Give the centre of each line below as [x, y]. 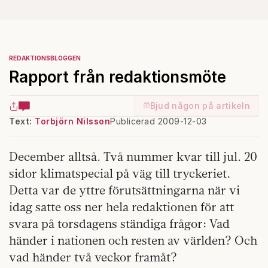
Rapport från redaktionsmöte [118, 77]
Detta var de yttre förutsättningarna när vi [124, 190]
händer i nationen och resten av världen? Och [133, 240]
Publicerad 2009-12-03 [159, 121]
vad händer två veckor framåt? [93, 257]
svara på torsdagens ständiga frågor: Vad [119, 223]
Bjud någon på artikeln [200, 106]
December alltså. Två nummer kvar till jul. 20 [133, 156]
